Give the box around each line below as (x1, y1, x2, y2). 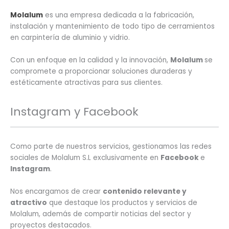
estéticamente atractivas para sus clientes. (10, 78, 163, 88)
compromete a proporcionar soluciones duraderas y (10, 66, 192, 77)
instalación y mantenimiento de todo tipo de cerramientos (10, 21, 215, 32)
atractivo (10, 197, 47, 208)
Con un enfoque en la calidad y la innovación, (10, 55, 170, 65)
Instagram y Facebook (10, 104, 139, 120)
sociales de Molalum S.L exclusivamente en (10, 152, 161, 163)
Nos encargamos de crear (10, 186, 103, 196)
